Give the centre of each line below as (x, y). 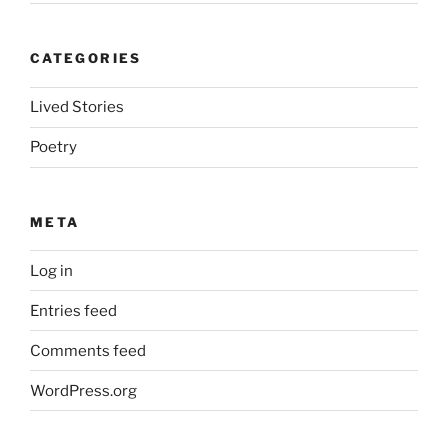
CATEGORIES (86, 58)
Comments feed (88, 350)
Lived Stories (77, 107)
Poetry (53, 147)
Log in (51, 270)
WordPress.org (83, 390)
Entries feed (73, 310)
